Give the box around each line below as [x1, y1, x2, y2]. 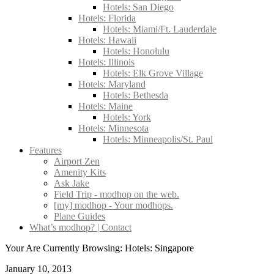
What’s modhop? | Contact [29, 222, 131, 232]
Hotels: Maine [78, 101, 133, 111]
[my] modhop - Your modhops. [54, 200, 173, 210]
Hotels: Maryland [78, 79, 146, 89]
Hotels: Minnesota [78, 123, 149, 133]
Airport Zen [54, 156, 100, 166]
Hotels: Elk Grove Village [103, 68, 203, 78]
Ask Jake [54, 178, 89, 188]
